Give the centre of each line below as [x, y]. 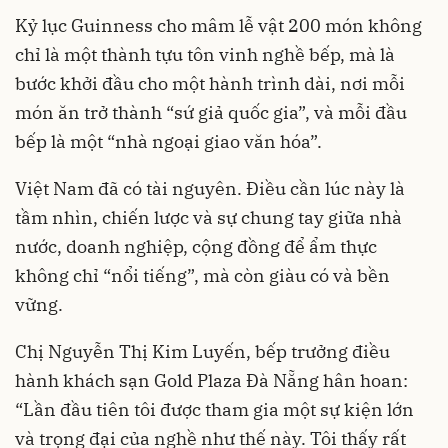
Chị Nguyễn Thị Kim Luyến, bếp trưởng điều [202, 352]
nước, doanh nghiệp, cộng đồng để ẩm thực [196, 247]
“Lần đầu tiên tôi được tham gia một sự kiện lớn [214, 410]
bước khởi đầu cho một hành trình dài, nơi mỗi [210, 84]
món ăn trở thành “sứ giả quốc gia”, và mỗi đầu [211, 113]
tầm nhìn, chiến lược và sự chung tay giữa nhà [208, 218]
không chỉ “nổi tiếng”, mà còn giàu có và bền [202, 276]
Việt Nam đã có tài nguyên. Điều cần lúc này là [210, 189]
